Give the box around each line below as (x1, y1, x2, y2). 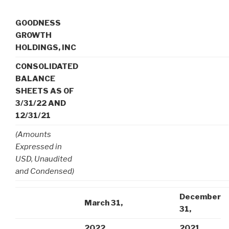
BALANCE (15, 74, 55, 84)
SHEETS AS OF (15, 86, 74, 96)
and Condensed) (15, 167, 74, 176)
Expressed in (15, 142, 62, 152)
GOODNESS (15, 18, 61, 28)
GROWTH (15, 31, 52, 40)
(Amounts (15, 130, 51, 140)
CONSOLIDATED (15, 62, 78, 72)
